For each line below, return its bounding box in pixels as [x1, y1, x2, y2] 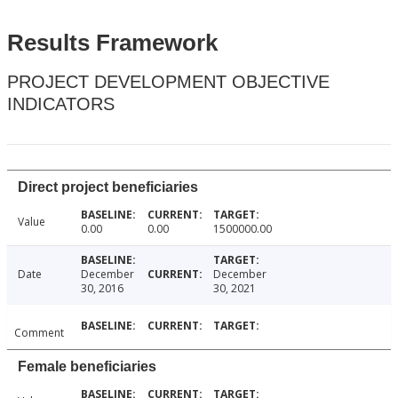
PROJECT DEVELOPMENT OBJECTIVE [7, 72, 330, 92]
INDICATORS [7, 94, 115, 115]
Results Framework [7, 29, 218, 57]
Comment [14, 325, 64, 341]
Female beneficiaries [18, 359, 156, 375]
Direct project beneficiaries [18, 179, 198, 195]
